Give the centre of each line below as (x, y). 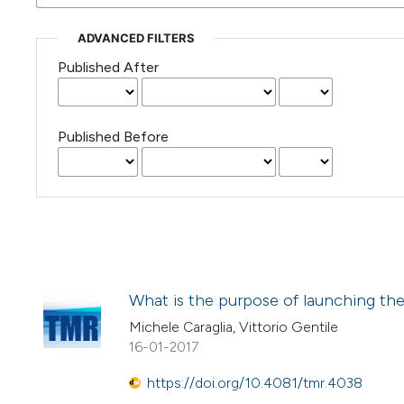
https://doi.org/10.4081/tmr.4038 (255, 383)
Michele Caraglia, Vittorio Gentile (234, 326)
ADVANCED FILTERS (136, 38)
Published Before (113, 137)
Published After (108, 68)
